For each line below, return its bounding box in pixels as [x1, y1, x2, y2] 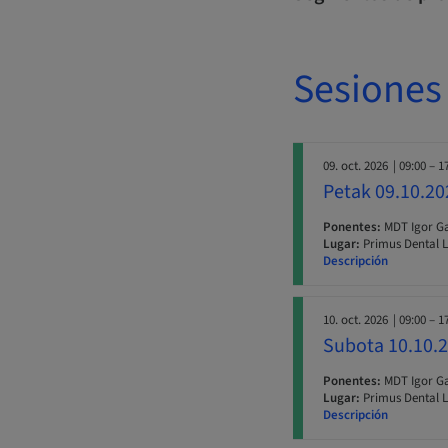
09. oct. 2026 [323, 157, 388, 176]
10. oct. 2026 [323, 311, 388, 330]
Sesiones [293, 61, 442, 119]
